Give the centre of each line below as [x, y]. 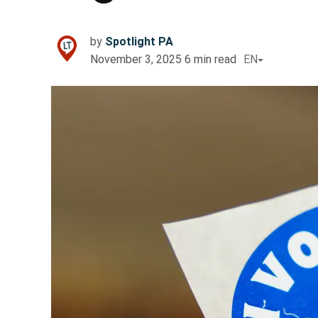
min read [215, 60]
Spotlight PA [139, 42]
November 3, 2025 [136, 60]
